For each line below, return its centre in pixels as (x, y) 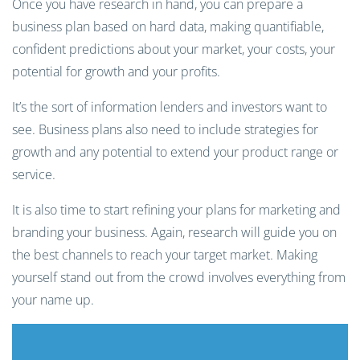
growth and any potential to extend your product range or (175, 152)
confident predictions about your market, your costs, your (174, 49)
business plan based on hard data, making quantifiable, (168, 27)
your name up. (53, 300)
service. (35, 174)
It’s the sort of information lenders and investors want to (170, 107)
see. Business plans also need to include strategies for (165, 129)
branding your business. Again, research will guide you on (174, 232)
